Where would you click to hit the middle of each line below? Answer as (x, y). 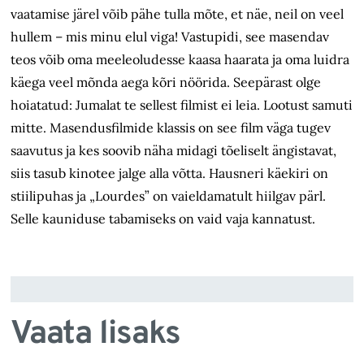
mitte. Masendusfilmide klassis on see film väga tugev (171, 128)
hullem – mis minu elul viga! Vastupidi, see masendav (170, 37)
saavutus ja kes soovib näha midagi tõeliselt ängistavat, (174, 151)
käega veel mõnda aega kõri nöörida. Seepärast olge (166, 82)
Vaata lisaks (96, 335)
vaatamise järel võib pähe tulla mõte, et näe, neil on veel (178, 14)
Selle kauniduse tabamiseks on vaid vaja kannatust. (163, 219)
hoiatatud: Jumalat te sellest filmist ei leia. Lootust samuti (182, 105)
